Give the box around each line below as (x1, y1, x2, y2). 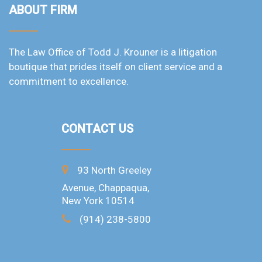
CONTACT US (61, 122, 133, 136)
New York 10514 (61, 195, 135, 206)
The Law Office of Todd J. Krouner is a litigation (9, 46, 217, 58)
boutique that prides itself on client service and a (9, 61, 222, 73)
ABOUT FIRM (9, 3, 77, 17)
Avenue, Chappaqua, (61, 182, 149, 194)
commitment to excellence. (9, 75, 129, 87)
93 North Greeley (77, 164, 151, 176)
